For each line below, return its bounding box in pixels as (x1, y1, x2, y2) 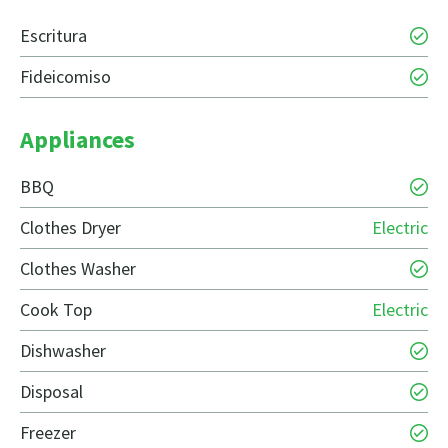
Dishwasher (20, 339, 106, 363)
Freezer (20, 421, 76, 445)
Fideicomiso (20, 65, 111, 89)
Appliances (20, 124, 135, 156)
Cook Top (20, 298, 92, 322)
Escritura (20, 24, 87, 48)
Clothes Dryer (20, 216, 121, 240)
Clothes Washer (20, 257, 136, 281)
